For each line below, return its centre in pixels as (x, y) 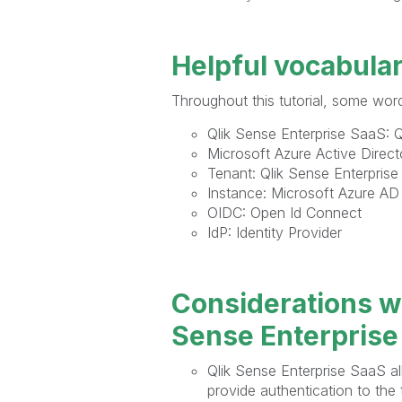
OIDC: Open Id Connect (284, 212)
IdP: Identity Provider (274, 232)
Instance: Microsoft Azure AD (303, 192)
